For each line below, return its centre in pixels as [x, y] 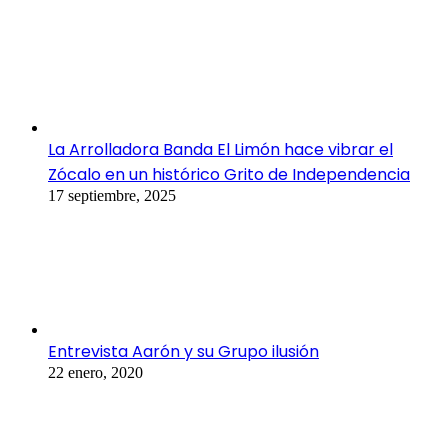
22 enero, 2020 [95, 373]
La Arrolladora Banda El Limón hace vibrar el [220, 150]
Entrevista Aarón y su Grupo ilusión [183, 352]
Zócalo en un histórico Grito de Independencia [229, 175]
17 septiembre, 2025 [112, 196]
